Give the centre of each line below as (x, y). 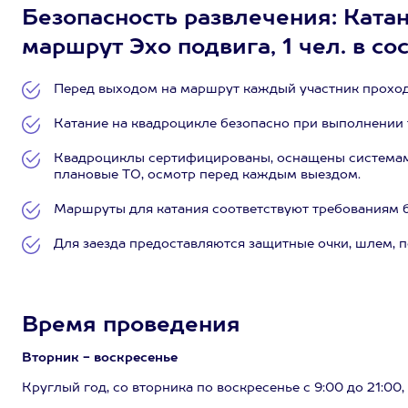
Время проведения (131, 326)
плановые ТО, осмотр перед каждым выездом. (207, 175)
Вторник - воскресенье (100, 358)
